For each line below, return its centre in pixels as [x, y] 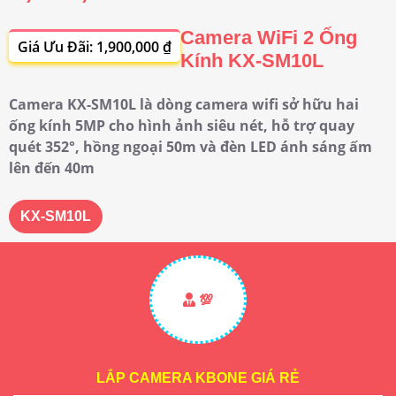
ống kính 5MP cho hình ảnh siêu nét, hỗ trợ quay [182, 125]
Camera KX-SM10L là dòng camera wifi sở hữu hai [184, 104]
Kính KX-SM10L [252, 60]
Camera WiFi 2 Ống [269, 37]
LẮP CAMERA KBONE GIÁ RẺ [198, 377]
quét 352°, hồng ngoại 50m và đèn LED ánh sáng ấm [190, 146]
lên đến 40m [52, 168]
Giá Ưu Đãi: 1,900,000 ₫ [95, 46]
